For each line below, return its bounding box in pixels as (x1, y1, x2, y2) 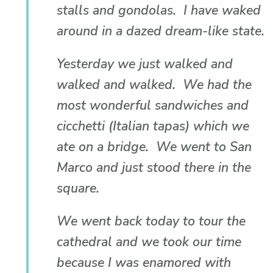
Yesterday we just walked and (57, 54, 233, 73)
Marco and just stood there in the (57, 158, 252, 177)
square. (57, 179, 100, 197)
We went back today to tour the (57, 211, 246, 230)
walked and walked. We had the (57, 75, 252, 94)
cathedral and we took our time (57, 232, 242, 251)
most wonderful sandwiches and (57, 96, 249, 115)
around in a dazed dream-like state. (57, 21, 265, 40)
